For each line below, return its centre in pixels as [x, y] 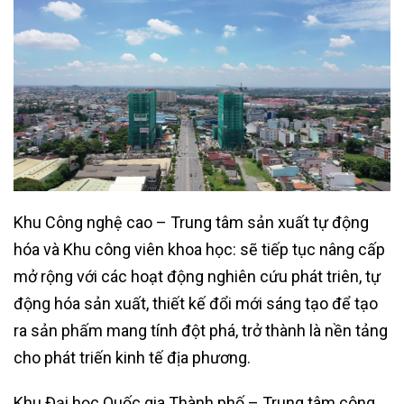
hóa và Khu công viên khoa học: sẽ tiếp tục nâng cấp [199, 250]
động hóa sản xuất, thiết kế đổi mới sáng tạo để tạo [196, 304]
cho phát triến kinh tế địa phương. [132, 358]
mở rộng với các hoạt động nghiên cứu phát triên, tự [197, 277]
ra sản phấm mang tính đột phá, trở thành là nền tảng [201, 331]
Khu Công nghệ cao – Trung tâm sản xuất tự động [191, 223]
